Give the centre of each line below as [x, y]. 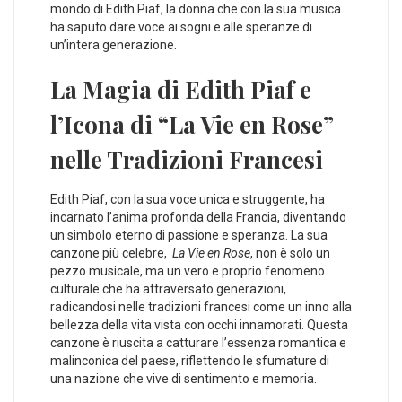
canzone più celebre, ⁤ [111, 253]
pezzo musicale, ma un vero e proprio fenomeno [188, 271]
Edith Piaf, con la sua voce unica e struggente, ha [188, 199]
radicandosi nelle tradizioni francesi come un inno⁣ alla [201, 306]
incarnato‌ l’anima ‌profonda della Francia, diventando [198, 217]
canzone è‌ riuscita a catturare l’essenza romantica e [198, 342]
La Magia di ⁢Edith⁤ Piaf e [181, 89]
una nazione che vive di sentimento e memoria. [184, 378]
